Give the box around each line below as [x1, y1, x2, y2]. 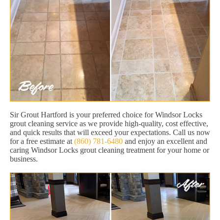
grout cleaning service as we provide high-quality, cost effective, [10, 119, 208, 128]
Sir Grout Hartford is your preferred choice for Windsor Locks [10, 110, 202, 119]
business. [10, 154, 38, 163]
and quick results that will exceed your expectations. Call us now [10, 128, 210, 137]
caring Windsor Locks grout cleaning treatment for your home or [10, 145, 209, 154]
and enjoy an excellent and [123, 137, 207, 145]
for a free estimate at [10, 137, 74, 145]
